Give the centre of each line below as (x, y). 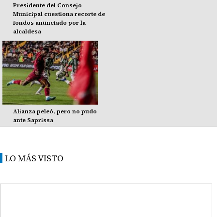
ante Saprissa (33, 120)
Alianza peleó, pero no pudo (55, 112)
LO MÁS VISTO (34, 158)
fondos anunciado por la (49, 23)
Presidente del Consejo (47, 6)
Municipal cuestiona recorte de (59, 14)
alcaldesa (27, 32)
